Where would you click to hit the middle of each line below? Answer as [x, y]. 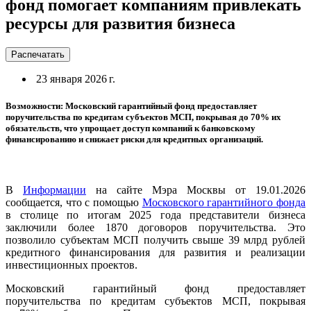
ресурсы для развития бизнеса [120, 23]
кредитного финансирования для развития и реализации [155, 253]
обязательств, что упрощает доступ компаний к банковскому [131, 128]
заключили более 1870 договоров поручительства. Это [155, 228]
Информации [54, 190]
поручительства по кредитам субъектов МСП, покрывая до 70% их [143, 117]
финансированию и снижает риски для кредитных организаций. [134, 139]
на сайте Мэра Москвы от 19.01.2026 [196, 190]
